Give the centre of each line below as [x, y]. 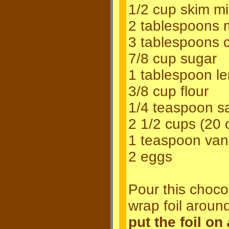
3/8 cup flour [168, 91]
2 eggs [150, 157]
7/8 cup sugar [173, 59]
